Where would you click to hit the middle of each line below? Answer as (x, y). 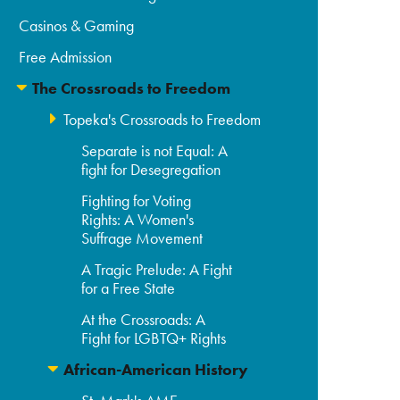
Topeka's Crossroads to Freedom (162, 120)
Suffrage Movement (142, 238)
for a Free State (129, 288)
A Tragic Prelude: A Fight (157, 270)
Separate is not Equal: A (155, 151)
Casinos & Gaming (77, 26)
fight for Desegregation (151, 170)
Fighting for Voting (137, 201)
